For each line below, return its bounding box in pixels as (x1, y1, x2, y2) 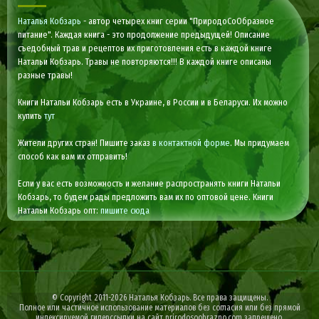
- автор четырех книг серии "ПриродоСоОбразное (81, 16, 275, 27)
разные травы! (18, 70, 73, 81)
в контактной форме (152, 137, 231, 149)
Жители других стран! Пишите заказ (18, 137, 153, 149)
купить (18, 110, 45, 122)
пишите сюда (100, 205, 150, 216)
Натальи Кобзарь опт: (18, 205, 101, 216)
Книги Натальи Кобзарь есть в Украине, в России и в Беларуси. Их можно (18, 97, 288, 108)
